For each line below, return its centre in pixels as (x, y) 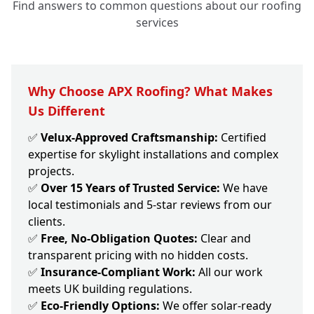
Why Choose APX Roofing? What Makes (150, 91)
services (157, 23)
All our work (229, 272)
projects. (51, 171)
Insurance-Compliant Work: (118, 272)
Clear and (224, 239)
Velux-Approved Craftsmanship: (129, 138)
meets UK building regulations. (110, 289)
